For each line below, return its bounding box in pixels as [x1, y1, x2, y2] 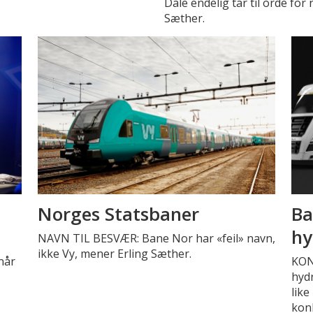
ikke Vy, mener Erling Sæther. [37, 245, 191, 261]
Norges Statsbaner [37, 201, 199, 226]
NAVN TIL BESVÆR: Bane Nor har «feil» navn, [37, 230, 275, 246]
